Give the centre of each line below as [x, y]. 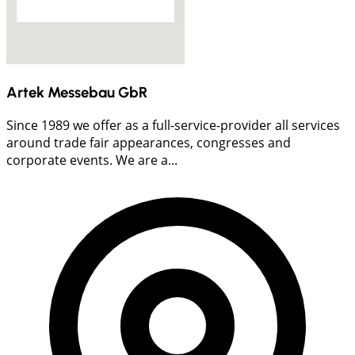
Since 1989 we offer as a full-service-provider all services [173, 125]
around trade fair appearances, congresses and [149, 142]
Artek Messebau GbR [77, 92]
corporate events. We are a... [92, 160]
